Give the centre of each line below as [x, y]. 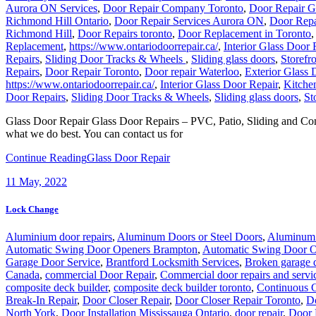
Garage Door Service [53, 262]
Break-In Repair [41, 300]
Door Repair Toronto [92, 71]
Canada [23, 275]
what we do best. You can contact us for [94, 133]
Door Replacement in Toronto [244, 33]
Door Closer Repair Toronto [238, 300]
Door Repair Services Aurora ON [189, 20]
